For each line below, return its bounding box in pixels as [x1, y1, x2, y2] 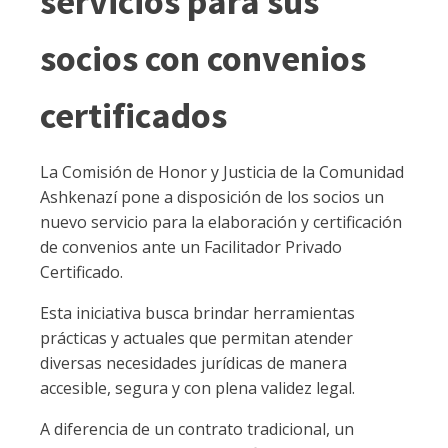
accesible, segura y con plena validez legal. [40, 377, 355, 399]
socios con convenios [40, 36, 366, 81]
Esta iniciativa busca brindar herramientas [40, 302, 355, 324]
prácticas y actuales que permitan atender [40, 327, 353, 349]
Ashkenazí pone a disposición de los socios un [40, 186, 384, 208]
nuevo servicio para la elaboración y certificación [40, 211, 402, 233]
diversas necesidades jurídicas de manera [40, 352, 347, 374]
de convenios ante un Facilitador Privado [40, 236, 342, 258]
